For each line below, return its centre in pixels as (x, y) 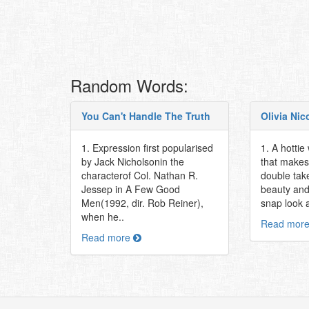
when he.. (103, 217)
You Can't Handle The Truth (146, 116)
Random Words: (129, 85)
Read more (107, 237)
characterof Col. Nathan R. (140, 175)
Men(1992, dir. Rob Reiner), (142, 203)
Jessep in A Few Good (131, 189)
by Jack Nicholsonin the (133, 161)
